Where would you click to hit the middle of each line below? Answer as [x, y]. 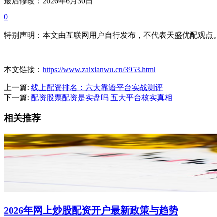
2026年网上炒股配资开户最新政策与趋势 [91, 210]
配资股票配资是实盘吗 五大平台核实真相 [102, 97]
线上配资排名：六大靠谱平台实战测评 [97, 87]
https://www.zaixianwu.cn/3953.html [99, 69]
